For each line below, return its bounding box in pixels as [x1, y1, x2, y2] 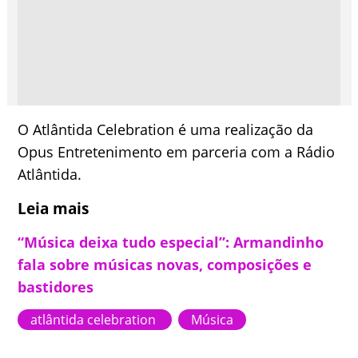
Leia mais [18, 198, 89, 218]
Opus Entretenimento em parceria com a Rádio [18, 142, 336, 161]
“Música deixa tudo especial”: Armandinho [18, 233, 324, 252]
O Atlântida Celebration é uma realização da [18, 120, 314, 139]
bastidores [18, 277, 94, 296]
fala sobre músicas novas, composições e [18, 255, 312, 274]
